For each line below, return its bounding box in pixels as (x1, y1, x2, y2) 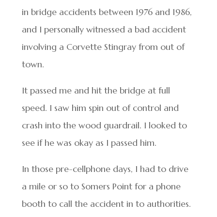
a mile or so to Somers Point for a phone (21, 181, 181, 192)
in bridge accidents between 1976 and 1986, (21, 6, 192, 18)
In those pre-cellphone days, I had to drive (21, 163, 188, 175)
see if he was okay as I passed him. (21, 137, 156, 149)
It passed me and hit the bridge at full (21, 85, 170, 96)
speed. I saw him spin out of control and (21, 102, 179, 114)
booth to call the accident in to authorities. (21, 198, 191, 210)
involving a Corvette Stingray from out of (21, 41, 185, 53)
